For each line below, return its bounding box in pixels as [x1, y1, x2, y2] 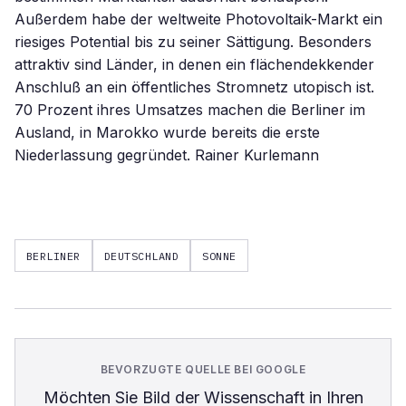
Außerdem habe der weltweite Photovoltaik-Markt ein [14, 10, 382, 28]
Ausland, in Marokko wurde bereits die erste [14, 123, 320, 141]
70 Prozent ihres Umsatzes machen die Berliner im [14, 101, 365, 119]
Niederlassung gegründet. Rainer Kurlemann [14, 146, 319, 164]
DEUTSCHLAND [103, 248, 179, 263]
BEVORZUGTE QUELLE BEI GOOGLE [100, 362, 306, 376]
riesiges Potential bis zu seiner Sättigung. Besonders [14, 33, 372, 51]
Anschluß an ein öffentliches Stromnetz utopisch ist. [14, 78, 374, 96]
